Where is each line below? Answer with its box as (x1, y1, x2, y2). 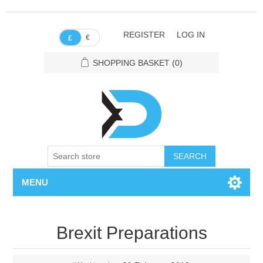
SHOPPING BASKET (92, 58, 170, 68)
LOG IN (176, 30, 205, 39)
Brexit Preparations (56, 223, 207, 242)
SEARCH (173, 151, 207, 161)
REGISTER (123, 30, 165, 39)
